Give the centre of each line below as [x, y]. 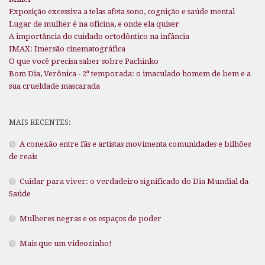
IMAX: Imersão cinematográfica [67, 49]
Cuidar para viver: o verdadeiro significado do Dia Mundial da [134, 182]
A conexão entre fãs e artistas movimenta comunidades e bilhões [135, 144]
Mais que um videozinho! [66, 244]
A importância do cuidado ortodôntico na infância [99, 37]
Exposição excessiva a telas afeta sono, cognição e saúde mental [122, 12]
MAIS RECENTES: [40, 122]
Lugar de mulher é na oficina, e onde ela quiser [94, 24]
